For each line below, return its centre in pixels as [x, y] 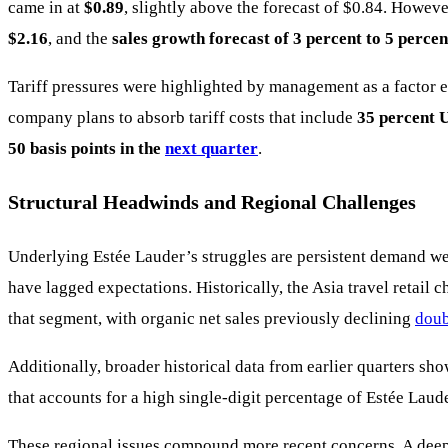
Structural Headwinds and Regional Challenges [212, 202]
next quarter [211, 149]
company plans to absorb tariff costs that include [182, 118]
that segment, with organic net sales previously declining [211, 319]
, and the [80, 39]
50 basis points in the [86, 149]
